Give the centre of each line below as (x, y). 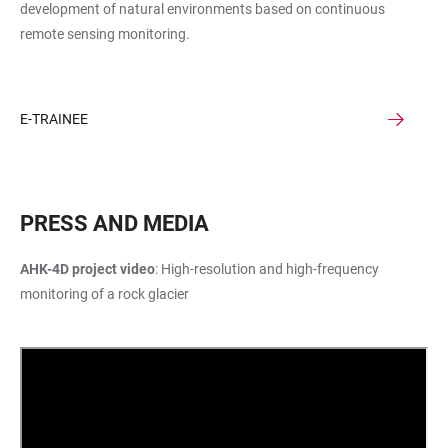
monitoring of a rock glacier (104, 294)
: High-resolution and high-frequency (267, 269)
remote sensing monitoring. (105, 34)
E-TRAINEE (54, 119)
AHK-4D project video (87, 269)
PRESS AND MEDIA (114, 224)
